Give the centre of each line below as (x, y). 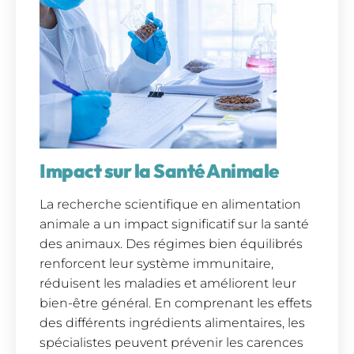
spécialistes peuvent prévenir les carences (171, 343)
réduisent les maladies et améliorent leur (168, 284)
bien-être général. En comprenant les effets (176, 303)
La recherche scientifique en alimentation (170, 205)
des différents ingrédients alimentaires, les (172, 323)
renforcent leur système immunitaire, (156, 264)
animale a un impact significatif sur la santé (174, 224)
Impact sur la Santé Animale (159, 171)
